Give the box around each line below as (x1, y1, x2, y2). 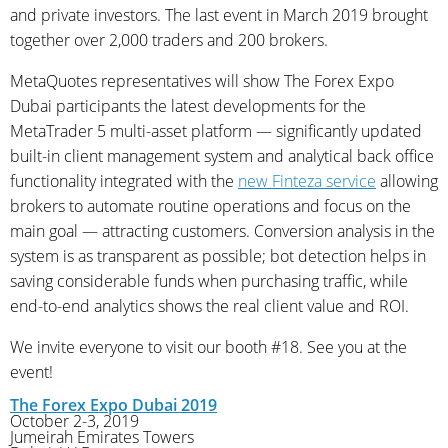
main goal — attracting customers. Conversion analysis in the (10, 219, 435, 242)
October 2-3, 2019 (10, 409, 139, 432)
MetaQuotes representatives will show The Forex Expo (10, 69, 394, 92)
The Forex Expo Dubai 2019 (10, 393, 217, 416)
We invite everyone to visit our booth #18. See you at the (10, 335, 407, 358)
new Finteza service (238, 169, 376, 192)
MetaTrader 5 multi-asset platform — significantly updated (10, 119, 422, 142)
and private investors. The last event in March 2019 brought (10, 3, 428, 26)
